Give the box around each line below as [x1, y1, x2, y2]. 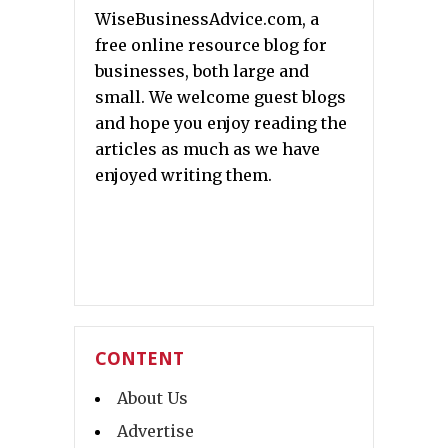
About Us [117, 388, 188, 409]
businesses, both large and [95, 61, 309, 82]
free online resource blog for [95, 35, 327, 56]
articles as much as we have [95, 139, 320, 160]
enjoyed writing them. [95, 165, 272, 186]
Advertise [117, 421, 194, 442]
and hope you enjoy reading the [95, 113, 347, 134]
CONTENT [95, 348, 184, 370]
